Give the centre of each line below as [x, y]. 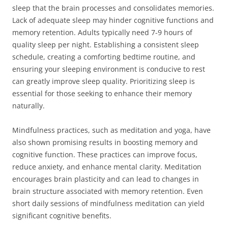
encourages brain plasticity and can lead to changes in [106, 179]
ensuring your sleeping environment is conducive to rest [109, 69]
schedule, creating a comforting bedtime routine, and [104, 57]
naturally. [28, 106]
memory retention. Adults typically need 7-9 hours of [102, 32]
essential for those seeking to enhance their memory [102, 93]
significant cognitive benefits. [62, 216]
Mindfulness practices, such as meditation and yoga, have [111, 130]
